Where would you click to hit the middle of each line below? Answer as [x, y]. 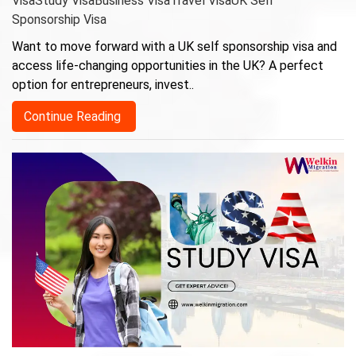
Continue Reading [74, 117]
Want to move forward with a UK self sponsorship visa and [174, 47]
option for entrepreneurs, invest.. [103, 85]
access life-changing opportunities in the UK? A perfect [168, 66]
